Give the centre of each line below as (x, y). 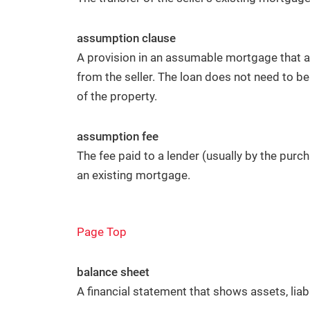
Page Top (102, 232)
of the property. (117, 96)
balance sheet (113, 272)
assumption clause (126, 38)
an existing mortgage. (134, 175)
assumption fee (118, 136)
